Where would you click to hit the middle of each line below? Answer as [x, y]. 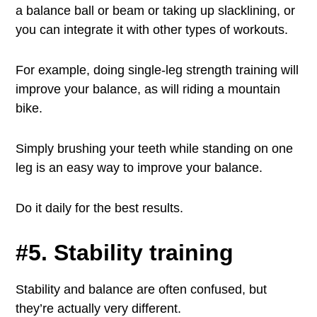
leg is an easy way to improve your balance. [139, 168]
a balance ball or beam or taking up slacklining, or [156, 11]
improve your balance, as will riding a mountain [148, 89]
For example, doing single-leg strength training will [157, 70]
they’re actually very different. [99, 309]
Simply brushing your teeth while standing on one [155, 149]
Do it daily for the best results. [100, 208]
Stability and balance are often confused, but [142, 289]
